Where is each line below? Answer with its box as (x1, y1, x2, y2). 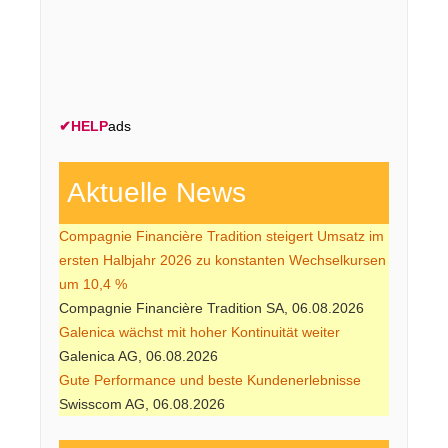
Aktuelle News (59, 176, 246, 208)
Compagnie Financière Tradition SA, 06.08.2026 (59, 299, 364, 316)
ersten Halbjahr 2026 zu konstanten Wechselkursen (59, 251, 386, 268)
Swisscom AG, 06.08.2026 (59, 395, 225, 412)
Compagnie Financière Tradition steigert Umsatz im (59, 227, 384, 244)
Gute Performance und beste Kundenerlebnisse (59, 371, 361, 388)
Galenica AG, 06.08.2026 (59, 347, 218, 364)
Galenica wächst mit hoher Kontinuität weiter (59, 323, 340, 340)
